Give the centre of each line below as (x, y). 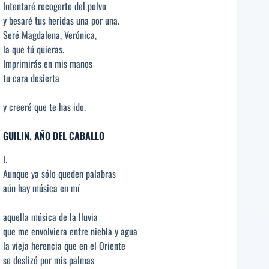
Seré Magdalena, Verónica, (50, 35)
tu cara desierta (31, 78)
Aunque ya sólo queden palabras (59, 173)
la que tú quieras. (34, 49)
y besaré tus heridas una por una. (61, 20)
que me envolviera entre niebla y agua (70, 231)
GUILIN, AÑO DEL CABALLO (54, 135)
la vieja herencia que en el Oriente (64, 245)
